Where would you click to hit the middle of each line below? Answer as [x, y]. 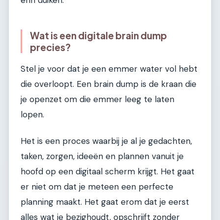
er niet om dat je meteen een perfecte [97, 186]
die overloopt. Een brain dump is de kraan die [109, 84]
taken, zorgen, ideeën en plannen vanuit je [102, 156]
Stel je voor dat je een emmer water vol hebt [109, 69]
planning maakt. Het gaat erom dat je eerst [105, 202]
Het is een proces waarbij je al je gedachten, [106, 141]
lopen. [32, 115]
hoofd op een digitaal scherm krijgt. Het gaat [108, 171]
